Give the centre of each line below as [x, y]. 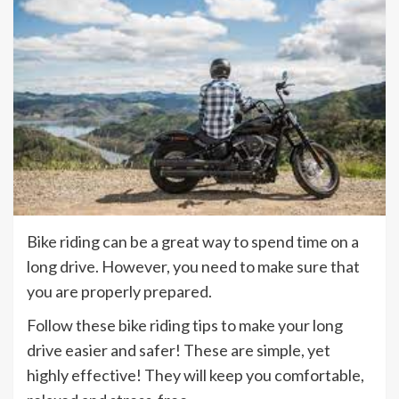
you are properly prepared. [119, 292]
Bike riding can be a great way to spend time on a [193, 242]
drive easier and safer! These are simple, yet [179, 350]
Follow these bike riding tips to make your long [185, 326]
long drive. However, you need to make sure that [193, 267]
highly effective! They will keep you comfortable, [195, 375]
